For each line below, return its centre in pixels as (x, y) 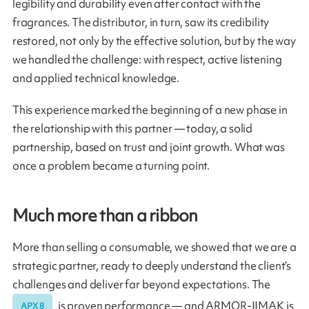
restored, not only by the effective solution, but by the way (154, 40)
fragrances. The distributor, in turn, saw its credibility (141, 22)
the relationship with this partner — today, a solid (132, 128)
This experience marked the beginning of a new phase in (150, 109)
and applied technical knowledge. (96, 78)
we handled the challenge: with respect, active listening (147, 59)
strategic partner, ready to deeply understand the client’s (152, 265)
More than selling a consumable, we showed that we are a (154, 247)
